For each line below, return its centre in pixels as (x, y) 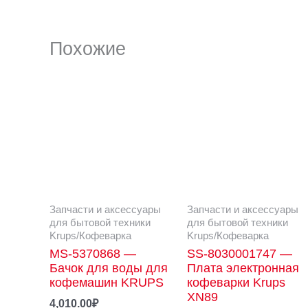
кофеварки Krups (236, 283)
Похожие (88, 48)
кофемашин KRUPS (107, 283)
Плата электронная (243, 268)
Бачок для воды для (109, 268)
